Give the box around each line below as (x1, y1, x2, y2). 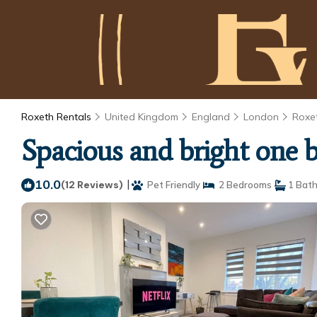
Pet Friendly (143, 179, 200, 190)
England (192, 110, 230, 123)
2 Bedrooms (214, 179, 272, 190)
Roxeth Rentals (21, 110, 94, 123)
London (243, 110, 279, 123)
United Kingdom (105, 110, 178, 123)
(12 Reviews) (61, 178, 123, 191)
